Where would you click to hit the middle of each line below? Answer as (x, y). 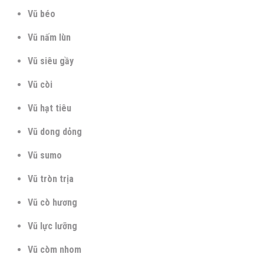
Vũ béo (42, 14)
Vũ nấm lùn (49, 37)
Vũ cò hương (52, 202)
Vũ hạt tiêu (49, 108)
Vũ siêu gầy (51, 61)
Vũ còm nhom (55, 249)
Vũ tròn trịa (51, 179)
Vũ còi (40, 84)
